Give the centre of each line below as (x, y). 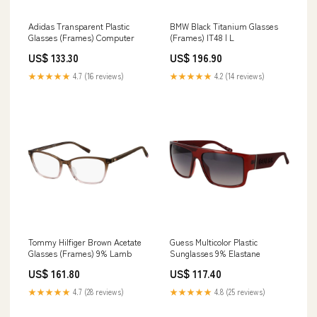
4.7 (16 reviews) (97, 76)
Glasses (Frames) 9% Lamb (80, 253)
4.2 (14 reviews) (238, 76)
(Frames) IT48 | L (202, 37)
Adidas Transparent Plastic (79, 26)
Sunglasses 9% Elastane (215, 253)
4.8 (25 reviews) (239, 292)
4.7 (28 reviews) (97, 292)
